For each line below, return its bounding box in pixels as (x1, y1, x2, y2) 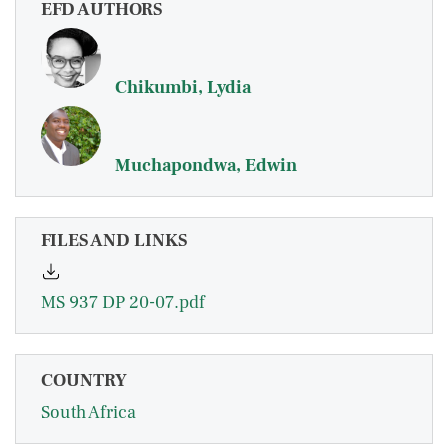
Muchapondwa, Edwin (115, 154, 297, 177)
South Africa (41, 401, 136, 425)
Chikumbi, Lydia (115, 76, 251, 99)
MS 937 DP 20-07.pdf (41, 291, 205, 315)
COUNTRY (41, 369, 127, 393)
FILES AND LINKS (41, 229, 187, 252)
